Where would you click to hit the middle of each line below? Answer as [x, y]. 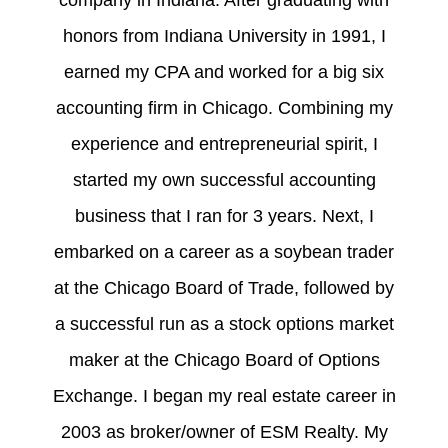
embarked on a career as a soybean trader [224, 252]
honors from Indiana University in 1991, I [224, 36]
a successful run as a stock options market [224, 324]
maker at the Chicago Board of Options [224, 360]
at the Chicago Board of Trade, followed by [224, 288]
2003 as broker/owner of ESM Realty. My [224, 432]
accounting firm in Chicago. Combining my [224, 108]
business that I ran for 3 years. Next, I [224, 216]
